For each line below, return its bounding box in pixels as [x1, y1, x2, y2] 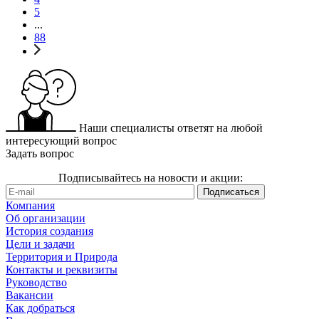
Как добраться [6, 301, 75, 314]
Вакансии [6, 288, 53, 301]
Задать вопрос [6, 147, 74, 159]
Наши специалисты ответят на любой [79, 121, 263, 134]
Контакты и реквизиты [6, 263, 117, 276]
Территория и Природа [6, 250, 117, 263]
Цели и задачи [6, 237, 75, 250]
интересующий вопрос [6, 134, 117, 147]
